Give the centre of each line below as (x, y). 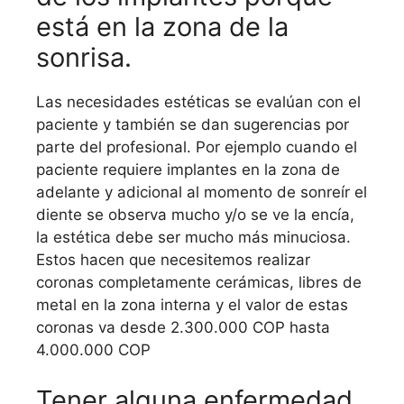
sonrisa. (84, 58)
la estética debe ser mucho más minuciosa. (193, 238)
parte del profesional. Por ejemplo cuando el (197, 147)
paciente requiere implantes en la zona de (188, 170)
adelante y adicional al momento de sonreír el (202, 193)
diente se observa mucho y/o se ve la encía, (195, 215)
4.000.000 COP (93, 350)
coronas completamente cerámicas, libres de (199, 283)
